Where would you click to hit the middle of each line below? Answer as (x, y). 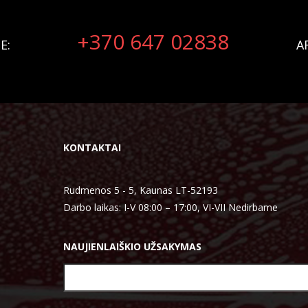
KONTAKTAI (92, 147)
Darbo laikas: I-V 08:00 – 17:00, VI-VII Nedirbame (170, 207)
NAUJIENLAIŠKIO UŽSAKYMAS (132, 246)
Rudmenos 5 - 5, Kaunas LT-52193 (140, 190)
